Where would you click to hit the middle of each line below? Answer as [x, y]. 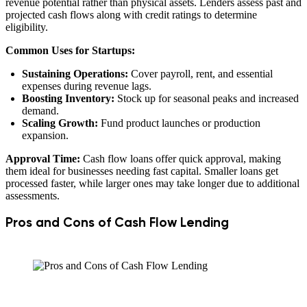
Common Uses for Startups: [70, 50]
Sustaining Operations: [75, 73]
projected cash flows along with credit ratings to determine [131, 14]
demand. [40, 110]
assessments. [33, 195]
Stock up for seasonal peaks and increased [207, 98]
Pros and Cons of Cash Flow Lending [117, 223]
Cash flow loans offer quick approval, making [181, 158]
